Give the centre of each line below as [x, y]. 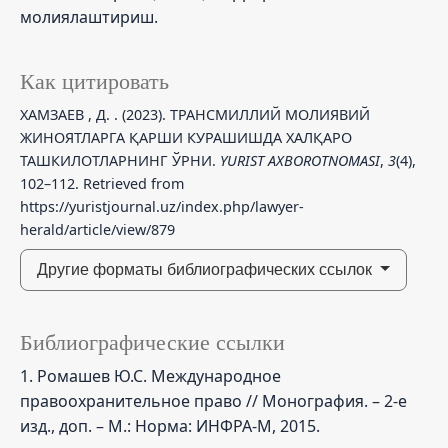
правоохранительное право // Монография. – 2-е [213, 400]
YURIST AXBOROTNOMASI [300, 160]
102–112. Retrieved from [102, 183]
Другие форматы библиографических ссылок [206, 269]
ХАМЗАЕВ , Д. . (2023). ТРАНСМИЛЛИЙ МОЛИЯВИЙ [195, 114]
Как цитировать [94, 81]
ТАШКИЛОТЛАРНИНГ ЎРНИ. [120, 160]
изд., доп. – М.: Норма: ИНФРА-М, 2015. [170, 425]
